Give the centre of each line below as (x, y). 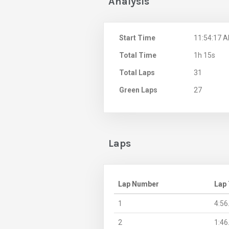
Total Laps (137, 73)
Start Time (137, 38)
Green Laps (138, 90)
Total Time (138, 55)
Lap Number (139, 184)
